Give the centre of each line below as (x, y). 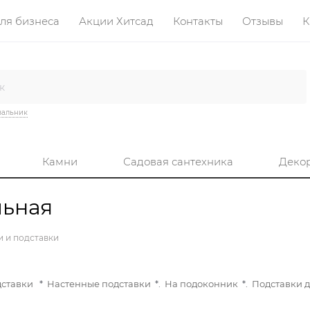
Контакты (198, 21)
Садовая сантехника (178, 162)
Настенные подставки (99, 284)
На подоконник (201, 284)
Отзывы (263, 21)
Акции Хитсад (116, 21)
